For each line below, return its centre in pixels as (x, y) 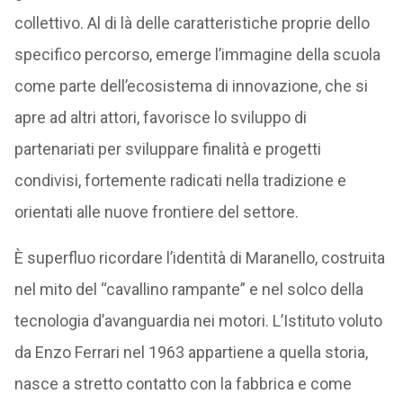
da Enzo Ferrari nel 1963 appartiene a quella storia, (191, 352)
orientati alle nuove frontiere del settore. (156, 212)
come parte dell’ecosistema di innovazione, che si (191, 86)
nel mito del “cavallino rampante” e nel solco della (188, 289)
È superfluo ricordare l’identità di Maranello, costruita (199, 258)
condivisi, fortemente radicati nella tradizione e (180, 180)
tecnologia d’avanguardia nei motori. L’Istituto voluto (198, 321)
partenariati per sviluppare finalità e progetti (167, 149)
